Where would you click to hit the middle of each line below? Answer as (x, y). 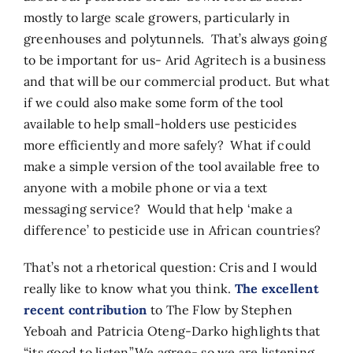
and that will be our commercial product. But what (176, 81)
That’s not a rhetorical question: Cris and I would (170, 267)
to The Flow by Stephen (220, 309)
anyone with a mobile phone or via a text (145, 187)
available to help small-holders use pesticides (160, 123)
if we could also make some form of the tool (153, 102)
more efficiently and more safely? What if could (167, 145)
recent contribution (85, 309)
